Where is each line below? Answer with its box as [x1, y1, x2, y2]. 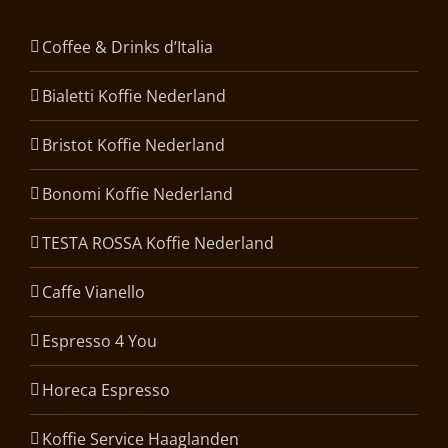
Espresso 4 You [42, 330, 157, 353]
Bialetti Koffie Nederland [42, 85, 226, 108]
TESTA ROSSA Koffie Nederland [42, 232, 274, 255]
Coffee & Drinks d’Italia [42, 36, 213, 59]
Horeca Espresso [42, 379, 170, 402]
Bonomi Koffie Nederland [42, 183, 233, 206]
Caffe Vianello [42, 281, 145, 304]
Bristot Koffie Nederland [42, 134, 225, 157]
